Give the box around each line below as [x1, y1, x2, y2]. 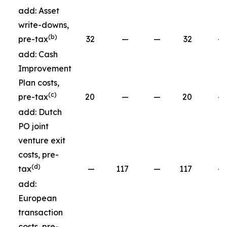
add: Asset [18, 6, 59, 16]
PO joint [18, 121, 49, 131]
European [18, 193, 57, 203]
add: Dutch [18, 107, 62, 117]
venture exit [18, 135, 65, 145]
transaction [18, 207, 63, 217]
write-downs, [18, 20, 69, 30]
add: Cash [18, 49, 58, 59]
